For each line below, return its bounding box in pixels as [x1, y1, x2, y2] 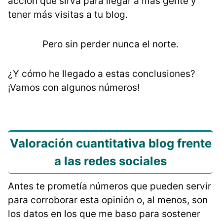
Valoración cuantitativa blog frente [9, 136, 212, 151]
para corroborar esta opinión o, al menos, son [8, 194, 208, 206]
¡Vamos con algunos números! [8, 82, 140, 94]
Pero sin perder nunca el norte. [42, 38, 179, 50]
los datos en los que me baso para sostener [8, 208, 200, 220]
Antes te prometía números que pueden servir [8, 181, 211, 192]
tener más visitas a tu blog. [8, 9, 128, 21]
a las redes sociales [54, 154, 167, 169]
